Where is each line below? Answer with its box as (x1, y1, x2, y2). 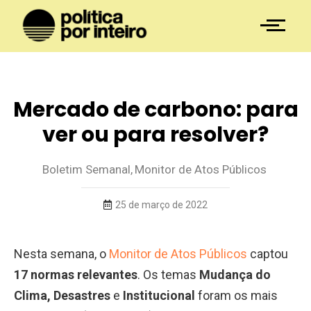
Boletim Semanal (42, 162, 131, 176)
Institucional (123, 287, 195, 303)
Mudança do (199, 267, 271, 282)
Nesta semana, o (14, 246, 109, 261)
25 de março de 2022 (115, 199, 208, 210)
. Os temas (137, 267, 199, 282)
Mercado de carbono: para (12, 94, 299, 124)
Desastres (53, 287, 110, 303)
